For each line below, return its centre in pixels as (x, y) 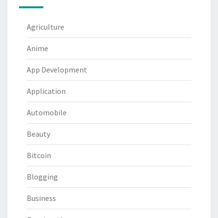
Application (46, 91)
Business (41, 198)
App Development (57, 70)
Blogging (42, 177)
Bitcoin (39, 155)
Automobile (47, 113)
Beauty (38, 134)
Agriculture (45, 27)
